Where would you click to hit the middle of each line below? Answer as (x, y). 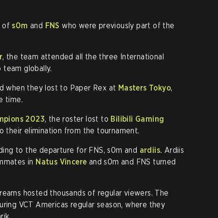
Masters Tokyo (145, 88)
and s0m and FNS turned (131, 162)
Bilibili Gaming (137, 119)
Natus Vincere (61, 162)
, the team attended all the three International (83, 57)
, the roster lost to (78, 119)
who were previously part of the (117, 26)
